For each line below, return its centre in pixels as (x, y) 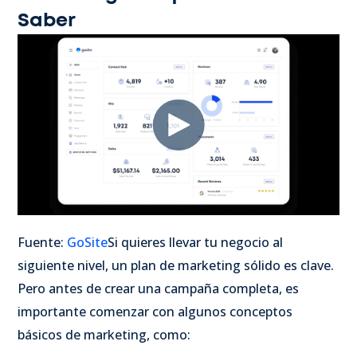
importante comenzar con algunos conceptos (155, 312)
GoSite (86, 243)
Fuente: (41, 243)
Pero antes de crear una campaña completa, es (158, 289)
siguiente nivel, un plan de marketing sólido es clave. (176, 266)
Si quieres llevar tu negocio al (195, 243)
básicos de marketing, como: (104, 335)
